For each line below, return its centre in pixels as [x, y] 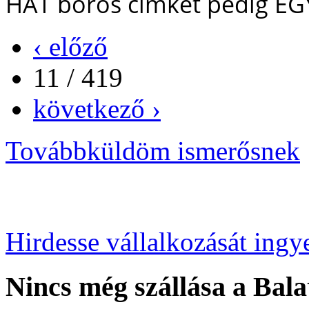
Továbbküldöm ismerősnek [153, 150]
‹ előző [70, 46]
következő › [97, 108]
